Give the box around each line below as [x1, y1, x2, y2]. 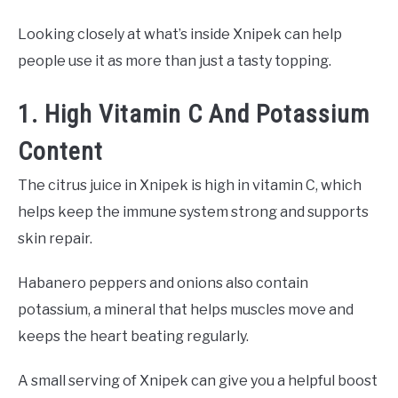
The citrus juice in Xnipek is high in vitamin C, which [18, 176, 362, 194]
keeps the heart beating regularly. [18, 327, 249, 345]
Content [18, 136, 103, 166]
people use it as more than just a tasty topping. [18, 52, 331, 70]
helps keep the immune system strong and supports [18, 203, 369, 220]
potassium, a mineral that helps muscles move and [18, 300, 354, 318]
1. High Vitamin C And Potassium [18, 99, 370, 129]
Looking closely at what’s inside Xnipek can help [18, 26, 342, 44]
